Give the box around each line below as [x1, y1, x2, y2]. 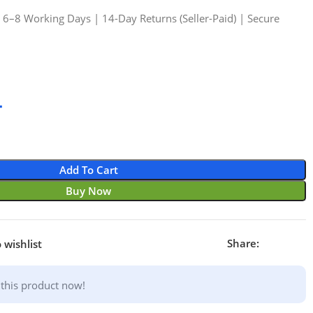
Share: [226, 236, 259, 250]
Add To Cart [59, 163, 118, 177]
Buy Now [66, 184, 112, 198]
